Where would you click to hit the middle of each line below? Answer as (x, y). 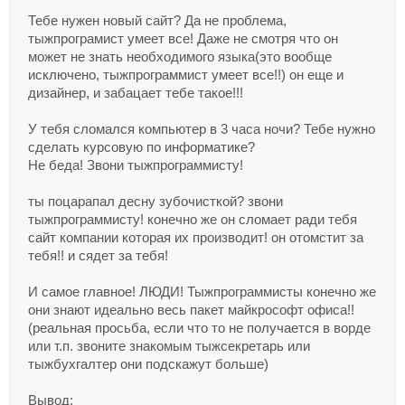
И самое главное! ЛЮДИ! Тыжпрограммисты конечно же (202, 292)
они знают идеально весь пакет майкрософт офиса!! (191, 310)
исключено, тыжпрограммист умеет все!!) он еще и (186, 75)
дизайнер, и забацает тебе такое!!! (136, 93)
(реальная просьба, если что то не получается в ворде (199, 328)
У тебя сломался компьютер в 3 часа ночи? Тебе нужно (202, 129)
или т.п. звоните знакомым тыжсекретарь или (169, 346)
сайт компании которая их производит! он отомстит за (196, 238)
